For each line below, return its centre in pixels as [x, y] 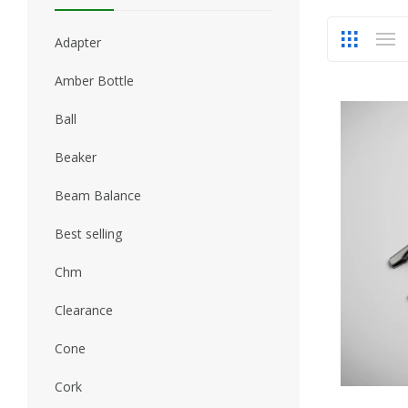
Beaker [76, 157]
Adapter [78, 42]
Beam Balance [98, 195]
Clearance [84, 310]
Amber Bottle [94, 81]
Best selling [88, 234]
